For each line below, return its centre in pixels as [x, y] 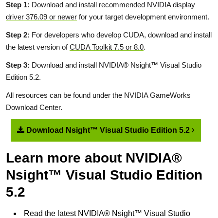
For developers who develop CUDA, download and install [121, 35]
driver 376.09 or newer [41, 17]
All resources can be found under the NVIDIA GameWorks [98, 95]
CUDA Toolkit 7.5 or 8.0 [107, 47]
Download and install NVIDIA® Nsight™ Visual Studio [116, 65]
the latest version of [38, 47]
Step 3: [18, 65]
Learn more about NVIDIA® [94, 158]
